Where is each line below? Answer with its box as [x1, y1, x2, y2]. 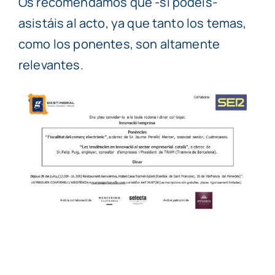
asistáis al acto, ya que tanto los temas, [18, 15, 247, 32]
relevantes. [18, 56, 83, 74]
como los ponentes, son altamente [18, 36, 220, 53]
